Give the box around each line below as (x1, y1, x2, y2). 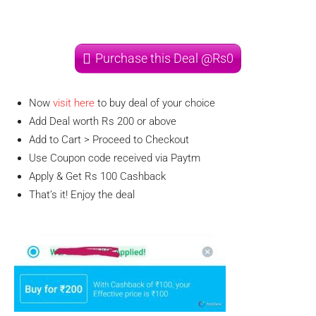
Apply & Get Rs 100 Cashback (29, 170, 166, 183)
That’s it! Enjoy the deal (29, 188, 135, 201)
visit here (53, 97, 95, 109)
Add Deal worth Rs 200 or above (29, 115, 176, 128)
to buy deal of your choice (95, 97, 215, 109)
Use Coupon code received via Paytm (29, 152, 200, 164)
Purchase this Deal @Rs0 (95, 51, 233, 66)
